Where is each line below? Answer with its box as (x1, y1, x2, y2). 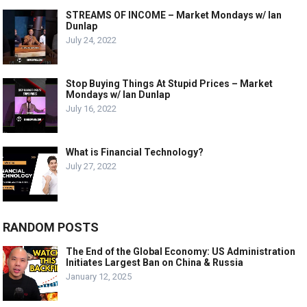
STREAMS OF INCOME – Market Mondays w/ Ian (66, 10, 282, 21)
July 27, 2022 (66, 161, 117, 172)
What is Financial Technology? (66, 147, 204, 158)
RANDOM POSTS (3, 220, 99, 235)
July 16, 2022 (66, 103, 117, 114)
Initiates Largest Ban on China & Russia (66, 257, 244, 269)
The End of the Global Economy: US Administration (66, 246, 296, 258)
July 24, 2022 (66, 35, 117, 46)
